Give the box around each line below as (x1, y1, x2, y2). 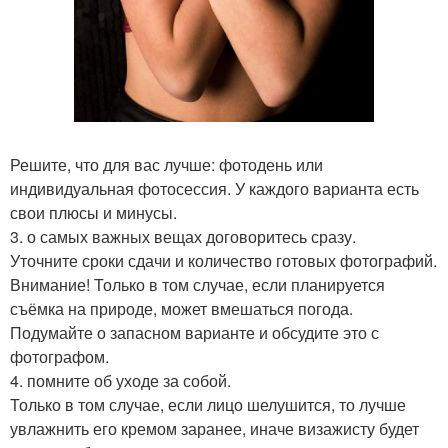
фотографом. (10, 345, 109, 368)
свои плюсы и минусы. (10, 201, 177, 224)
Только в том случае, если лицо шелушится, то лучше (10, 393, 406, 416)
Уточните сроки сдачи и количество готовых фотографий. (10, 249, 437, 272)
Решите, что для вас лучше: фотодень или (10, 153, 323, 176)
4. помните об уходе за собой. (10, 369, 231, 392)
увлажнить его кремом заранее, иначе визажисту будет (10, 417, 419, 440)
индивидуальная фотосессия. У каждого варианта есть (10, 177, 419, 200)
